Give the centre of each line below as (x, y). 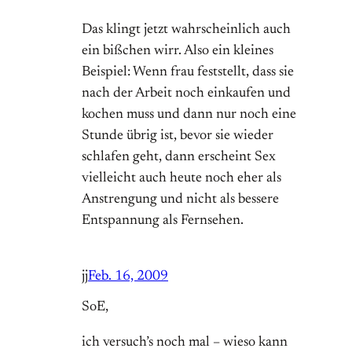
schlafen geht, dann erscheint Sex (179, 158)
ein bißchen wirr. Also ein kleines (178, 51)
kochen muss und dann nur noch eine (189, 115)
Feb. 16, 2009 (128, 277)
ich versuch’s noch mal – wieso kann (185, 343)
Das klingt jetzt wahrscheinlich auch (186, 30)
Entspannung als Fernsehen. (163, 221)
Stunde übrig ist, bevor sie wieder (178, 136)
